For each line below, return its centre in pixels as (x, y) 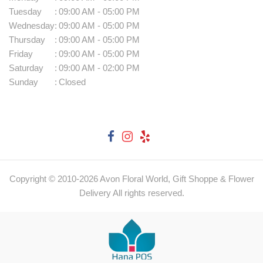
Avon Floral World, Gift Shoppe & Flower (176, 178)
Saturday (26, 68)
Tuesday (25, 11)
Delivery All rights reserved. (131, 193)
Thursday (27, 39)
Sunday (23, 82)
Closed (72, 82)
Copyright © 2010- (44, 178)
